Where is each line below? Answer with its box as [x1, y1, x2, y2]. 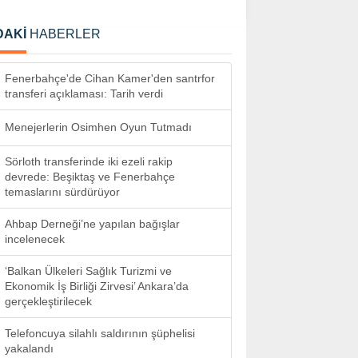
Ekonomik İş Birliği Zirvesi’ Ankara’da [5, 280, 189, 292]
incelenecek [5, 233, 65, 245]
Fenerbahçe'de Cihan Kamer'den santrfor [5, 72, 215, 85]
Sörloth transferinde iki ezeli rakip [5, 155, 173, 168]
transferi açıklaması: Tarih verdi [5, 87, 163, 100]
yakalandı [5, 342, 54, 355]
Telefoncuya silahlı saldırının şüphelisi [5, 327, 195, 340]
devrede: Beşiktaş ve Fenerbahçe [5, 170, 175, 183]
